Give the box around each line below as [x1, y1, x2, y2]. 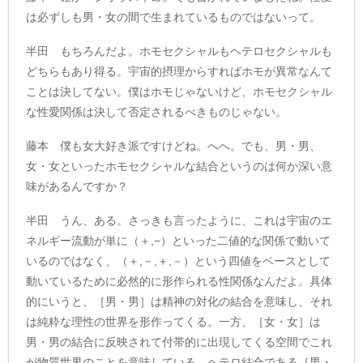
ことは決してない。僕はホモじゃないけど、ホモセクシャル [26, 85, 333, 99]
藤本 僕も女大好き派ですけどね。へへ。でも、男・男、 [26, 139, 322, 152]
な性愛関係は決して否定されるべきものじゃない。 [26, 105, 288, 119]
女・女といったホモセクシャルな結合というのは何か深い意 [26, 159, 333, 173]
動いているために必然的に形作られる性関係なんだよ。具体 [26, 274, 333, 288]
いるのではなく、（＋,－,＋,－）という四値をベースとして [26, 254, 331, 267]
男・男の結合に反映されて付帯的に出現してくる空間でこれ [26, 335, 333, 348]
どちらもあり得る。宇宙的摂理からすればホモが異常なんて [26, 65, 333, 79]
